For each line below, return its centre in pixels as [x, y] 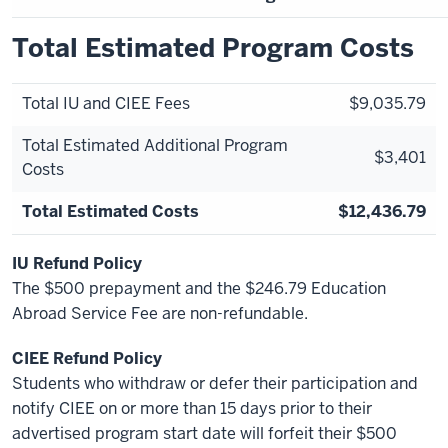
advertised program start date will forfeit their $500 [204, 433]
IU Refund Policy [77, 263]
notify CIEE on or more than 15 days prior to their [192, 408]
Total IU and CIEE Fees [106, 103]
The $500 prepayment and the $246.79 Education [199, 288]
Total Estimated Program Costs [213, 48]
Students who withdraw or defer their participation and [215, 383]
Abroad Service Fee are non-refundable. [160, 313]
